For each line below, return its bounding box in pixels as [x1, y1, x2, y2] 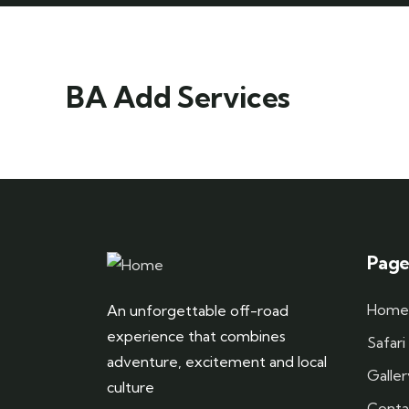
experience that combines [107, 327, 286, 345]
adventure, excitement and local [107, 352, 327, 371]
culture [107, 378, 154, 396]
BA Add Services [66, 79, 290, 115]
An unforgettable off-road [107, 301, 288, 320]
